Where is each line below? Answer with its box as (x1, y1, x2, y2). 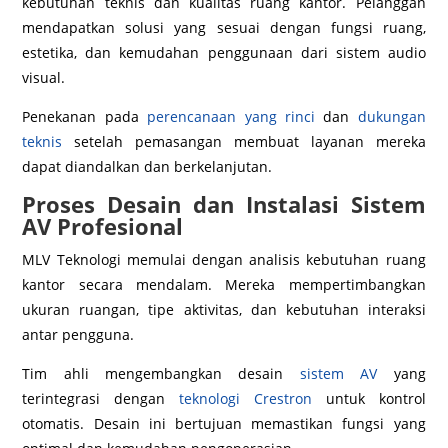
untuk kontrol (311, 389, 426, 409)
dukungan (357, 107, 426, 127)
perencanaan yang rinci (147, 107, 315, 127)
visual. (22, 68, 66, 88)
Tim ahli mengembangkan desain (22, 364, 300, 384)
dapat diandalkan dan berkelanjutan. (22, 157, 273, 177)
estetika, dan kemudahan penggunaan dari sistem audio (22, 43, 426, 63)
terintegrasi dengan (22, 389, 180, 409)
